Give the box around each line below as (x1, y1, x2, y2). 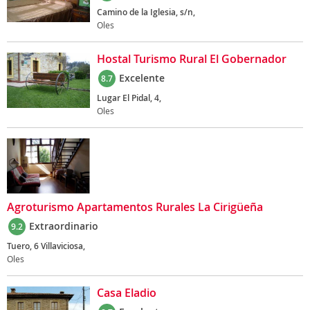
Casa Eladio (97, 285, 156, 300)
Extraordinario (29, 219, 98, 232)
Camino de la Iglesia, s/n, (97, 6, 195, 18)
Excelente (119, 71, 165, 84)
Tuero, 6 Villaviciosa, (7, 240, 85, 252)
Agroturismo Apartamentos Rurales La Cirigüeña (7, 199, 263, 215)
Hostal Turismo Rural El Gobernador (97, 51, 286, 66)
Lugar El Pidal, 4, (97, 92, 161, 104)
